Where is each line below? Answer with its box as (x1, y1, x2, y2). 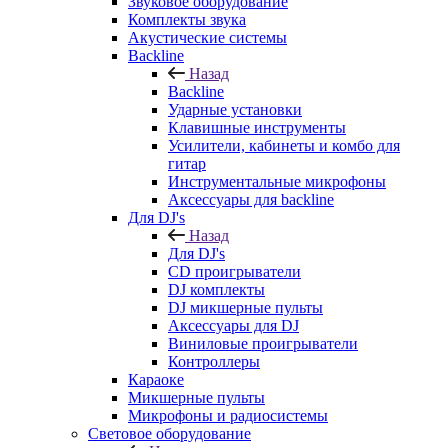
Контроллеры (168, 353, 260, 370)
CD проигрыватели (168, 263, 301, 280)
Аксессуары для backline (168, 191, 334, 208)
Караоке (128, 371, 184, 388)
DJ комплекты (168, 281, 265, 298)
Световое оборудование (88, 425, 251, 442)
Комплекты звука (128, 11, 246, 28)
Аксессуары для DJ (168, 317, 299, 334)
